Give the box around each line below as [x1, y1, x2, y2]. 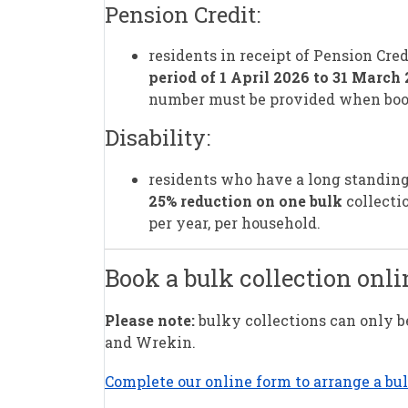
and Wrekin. [105, 332, 196, 352]
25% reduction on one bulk [148, 190, 342, 210]
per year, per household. [148, 212, 324, 232]
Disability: [105, 123, 210, 153]
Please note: [105, 311, 195, 331]
